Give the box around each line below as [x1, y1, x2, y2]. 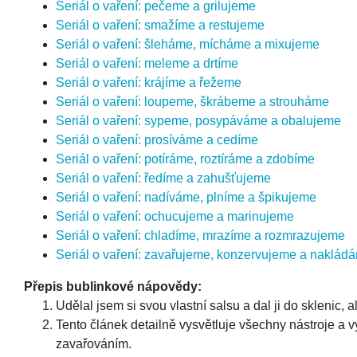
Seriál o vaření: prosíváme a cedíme [56, 133, 258, 147]
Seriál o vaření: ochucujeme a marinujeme [56, 210, 294, 223]
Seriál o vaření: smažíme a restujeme [56, 18, 265, 32]
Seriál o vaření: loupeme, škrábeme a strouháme [56, 95, 329, 108]
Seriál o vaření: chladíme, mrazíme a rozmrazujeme [56, 229, 345, 242]
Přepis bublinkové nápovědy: [24, 280, 202, 293]
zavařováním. [56, 337, 131, 351]
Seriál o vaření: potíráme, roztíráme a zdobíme [56, 152, 315, 166]
